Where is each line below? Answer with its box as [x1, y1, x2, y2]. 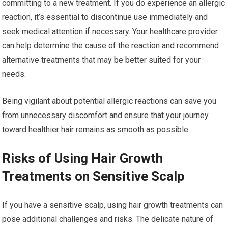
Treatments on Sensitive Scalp [2, 168, 185, 184]
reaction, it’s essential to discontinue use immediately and [2, 12, 208, 22]
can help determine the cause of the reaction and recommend [2, 41, 219, 51]
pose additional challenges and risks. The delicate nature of [2, 214, 214, 224]
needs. [2, 69, 26, 79]
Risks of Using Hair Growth [2, 151, 163, 166]
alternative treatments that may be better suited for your [2, 55, 201, 65]
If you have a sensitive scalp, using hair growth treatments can [2, 200, 223, 210]
